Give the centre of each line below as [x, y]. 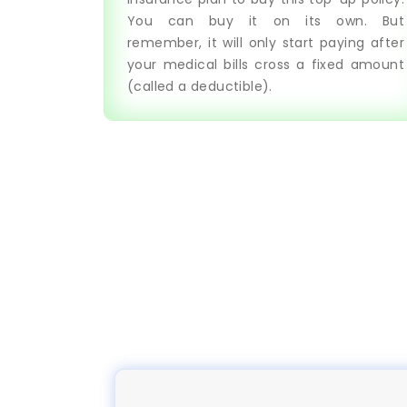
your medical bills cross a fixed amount [266, 65]
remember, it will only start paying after [266, 43]
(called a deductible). [200, 86]
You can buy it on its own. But [266, 21]
